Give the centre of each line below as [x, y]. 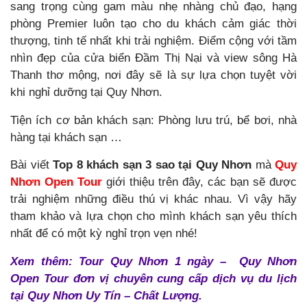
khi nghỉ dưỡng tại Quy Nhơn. [86, 93]
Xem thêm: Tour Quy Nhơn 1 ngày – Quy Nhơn [153, 261]
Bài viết [32, 165]
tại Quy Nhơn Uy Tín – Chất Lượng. [106, 295]
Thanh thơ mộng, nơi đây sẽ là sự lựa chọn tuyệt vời [153, 75]
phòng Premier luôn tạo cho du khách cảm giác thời [153, 24]
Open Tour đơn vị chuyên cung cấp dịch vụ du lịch [153, 278]
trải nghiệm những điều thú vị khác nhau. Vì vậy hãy [153, 199]
